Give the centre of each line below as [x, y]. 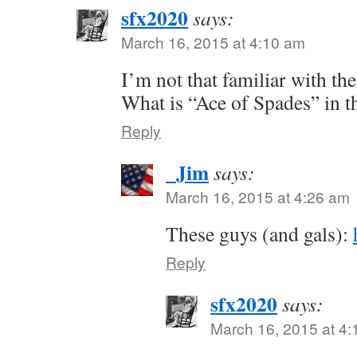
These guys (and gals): [259, 233]
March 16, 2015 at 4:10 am [213, 42]
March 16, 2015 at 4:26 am [258, 196]
